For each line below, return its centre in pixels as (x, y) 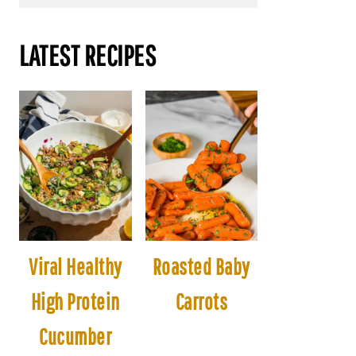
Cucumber (75, 336)
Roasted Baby (201, 266)
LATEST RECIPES (87, 55)
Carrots (201, 301)
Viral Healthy (75, 266)
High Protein (75, 301)
